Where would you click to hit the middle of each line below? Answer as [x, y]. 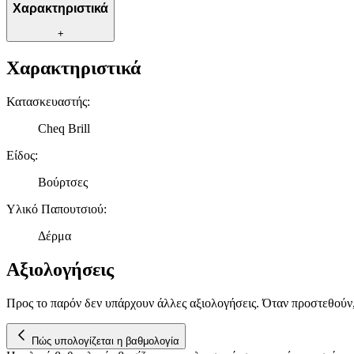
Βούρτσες [63, 182]
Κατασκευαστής [47, 101]
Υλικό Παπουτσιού [55, 209]
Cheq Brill [64, 128]
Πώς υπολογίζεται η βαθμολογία [105, 341]
